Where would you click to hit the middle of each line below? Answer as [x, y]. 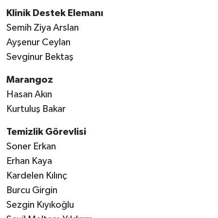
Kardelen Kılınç [36, 176]
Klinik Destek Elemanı [54, 13]
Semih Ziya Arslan [42, 28]
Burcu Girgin [32, 191]
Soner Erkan [31, 147]
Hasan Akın [29, 95]
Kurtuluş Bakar [36, 109]
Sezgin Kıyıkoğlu [40, 205]
